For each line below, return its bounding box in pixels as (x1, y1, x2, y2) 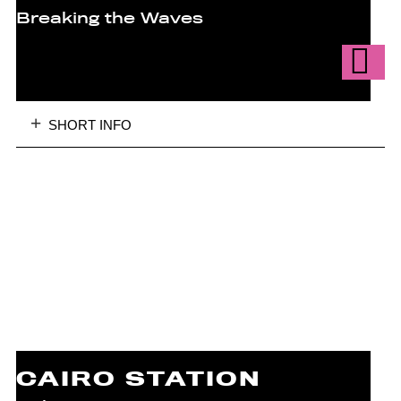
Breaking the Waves (15, 10, 203, 28)
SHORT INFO (47, 117, 132, 133)
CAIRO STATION (15, 365, 260, 391)
